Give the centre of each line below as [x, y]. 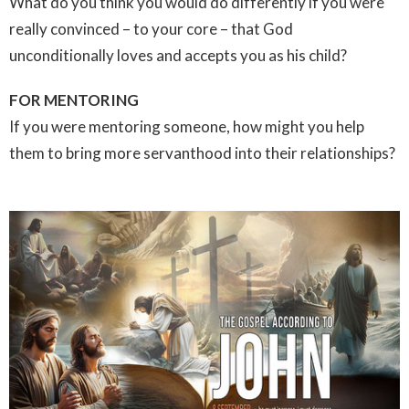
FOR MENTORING [74, 100]
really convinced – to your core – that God [151, 29]
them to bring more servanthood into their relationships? [202, 153]
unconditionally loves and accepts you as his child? [179, 56]
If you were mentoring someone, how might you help [187, 127]
